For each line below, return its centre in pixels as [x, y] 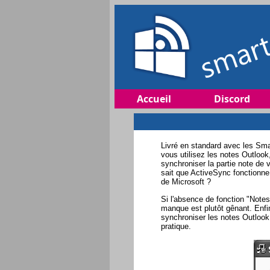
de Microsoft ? [186, 182]
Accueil [154, 99]
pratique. [176, 226]
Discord [232, 99]
